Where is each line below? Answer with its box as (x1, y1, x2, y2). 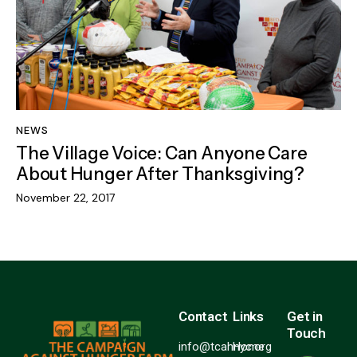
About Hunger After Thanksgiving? (16, 163, 304, 186)
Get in (287, 308, 323, 324)
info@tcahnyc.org (178, 339, 272, 354)
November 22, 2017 (16, 190, 115, 205)
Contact (178, 308, 228, 324)
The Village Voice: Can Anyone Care (16, 143, 308, 165)
